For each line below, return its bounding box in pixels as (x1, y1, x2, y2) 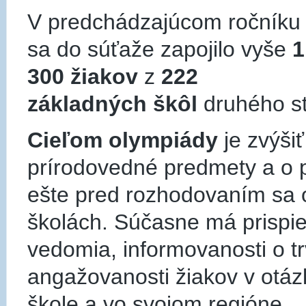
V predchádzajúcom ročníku (27, 10, 301, 34)
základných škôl (27, 92, 197, 116)
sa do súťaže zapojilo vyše (27, 37, 286, 61)
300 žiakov (27, 64, 138, 89)
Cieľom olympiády (27, 127, 218, 152)
